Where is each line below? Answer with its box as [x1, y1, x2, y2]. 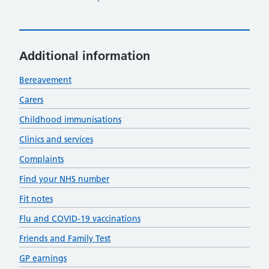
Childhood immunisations [19, 116, 121, 125]
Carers [19, 96, 43, 105]
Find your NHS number [19, 175, 109, 184]
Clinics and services [19, 136, 93, 145]
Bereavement [19, 76, 71, 85]
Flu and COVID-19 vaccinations [19, 215, 141, 224]
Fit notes [19, 195, 53, 204]
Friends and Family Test [19, 235, 110, 244]
